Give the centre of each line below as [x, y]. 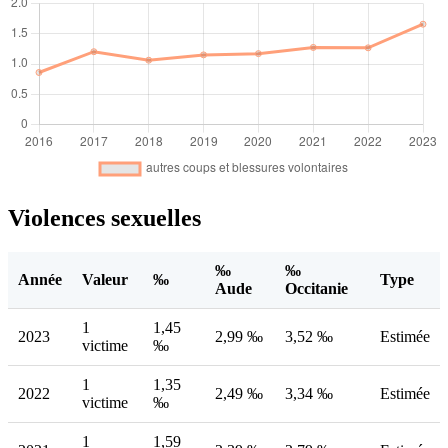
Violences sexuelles [104, 217]
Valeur [105, 279]
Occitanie [316, 288]
